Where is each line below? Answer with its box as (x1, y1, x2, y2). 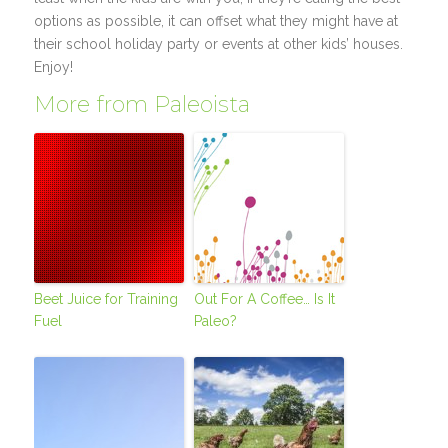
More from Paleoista (34, 91, 251, 119)
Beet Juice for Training (34, 291, 179, 308)
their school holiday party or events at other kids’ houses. (34, 36, 404, 53)
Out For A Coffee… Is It (194, 291, 336, 308)
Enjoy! (34, 59, 74, 76)
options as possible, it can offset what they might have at (34, 13, 399, 30)
